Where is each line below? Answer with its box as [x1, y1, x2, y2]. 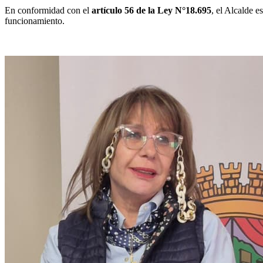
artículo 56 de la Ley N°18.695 [92, 5, 211, 15]
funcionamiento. [5, 15, 65, 26]
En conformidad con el [5, 5, 92, 15]
